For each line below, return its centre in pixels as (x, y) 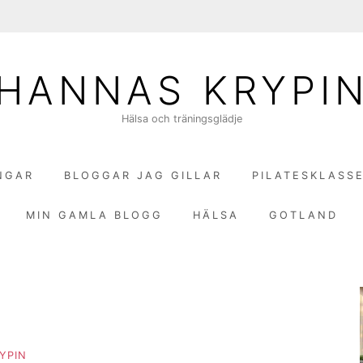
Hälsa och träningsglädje (181, 118)
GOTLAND (303, 215)
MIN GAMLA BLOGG (94, 215)
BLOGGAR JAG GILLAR (143, 175)
